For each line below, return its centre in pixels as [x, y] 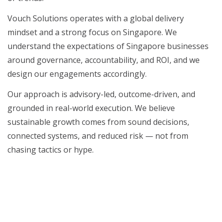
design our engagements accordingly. [77, 74]
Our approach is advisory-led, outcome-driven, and [101, 94]
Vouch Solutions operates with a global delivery [96, 19]
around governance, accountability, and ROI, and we [104, 60]
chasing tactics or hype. [51, 150]
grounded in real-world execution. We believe [91, 108]
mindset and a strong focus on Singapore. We [92, 32]
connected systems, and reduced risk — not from [98, 136]
